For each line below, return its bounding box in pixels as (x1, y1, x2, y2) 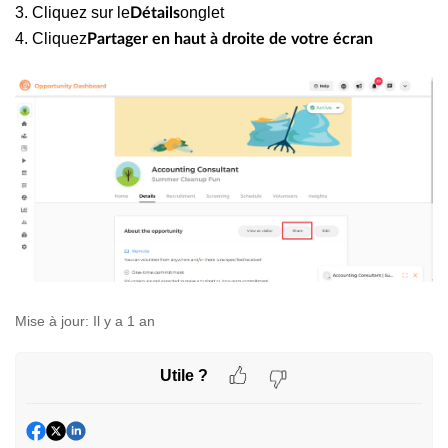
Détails (130, 5, 180, 21)
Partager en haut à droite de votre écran (87, 31, 373, 47)
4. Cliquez (15, 30, 87, 47)
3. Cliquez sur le (15, 4, 130, 21)
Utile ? (160, 366, 208, 384)
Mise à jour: (15, 313, 89, 330)
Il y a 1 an (93, 313, 155, 330)
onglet (180, 4, 224, 21)
